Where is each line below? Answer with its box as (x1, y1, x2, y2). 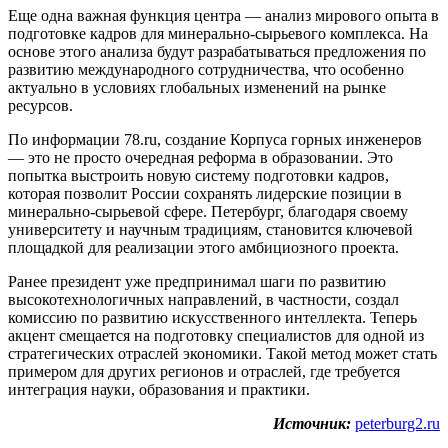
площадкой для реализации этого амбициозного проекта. (8, 238, 399, 256)
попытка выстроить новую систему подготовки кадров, (8, 166, 389, 184)
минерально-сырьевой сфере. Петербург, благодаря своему (8, 202, 408, 220)
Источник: (273, 414, 351, 432)
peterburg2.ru (355, 414, 440, 432)
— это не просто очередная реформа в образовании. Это (8, 148, 393, 166)
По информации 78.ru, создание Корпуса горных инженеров (8, 130, 422, 148)
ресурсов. (8, 96, 73, 114)
